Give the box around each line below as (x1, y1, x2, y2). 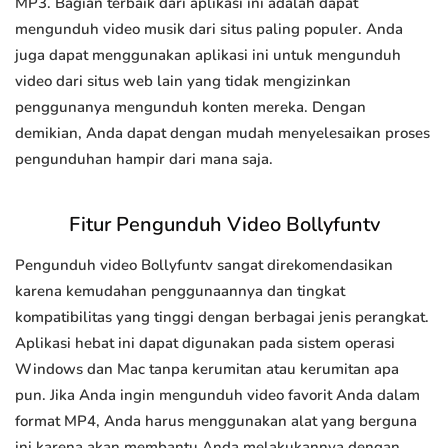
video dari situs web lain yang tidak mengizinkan (15, 71, 351, 92)
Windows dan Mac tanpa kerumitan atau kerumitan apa (15, 359, 399, 380)
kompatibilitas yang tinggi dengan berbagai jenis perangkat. (15, 307, 429, 328)
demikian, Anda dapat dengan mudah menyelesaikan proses (15, 123, 430, 144)
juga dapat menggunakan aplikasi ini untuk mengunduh (15, 45, 401, 66)
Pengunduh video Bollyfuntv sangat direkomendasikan (15, 255, 393, 276)
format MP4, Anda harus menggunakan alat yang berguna (15, 411, 417, 432)
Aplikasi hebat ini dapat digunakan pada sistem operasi (15, 333, 395, 354)
